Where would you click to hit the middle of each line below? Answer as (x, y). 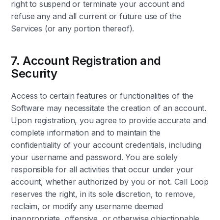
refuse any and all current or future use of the (96, 16)
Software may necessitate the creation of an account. (109, 108)
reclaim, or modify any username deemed (87, 206)
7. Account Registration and (86, 61)
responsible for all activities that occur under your (102, 169)
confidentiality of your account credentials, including (106, 145)
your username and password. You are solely (94, 157)
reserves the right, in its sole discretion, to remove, (103, 194)
